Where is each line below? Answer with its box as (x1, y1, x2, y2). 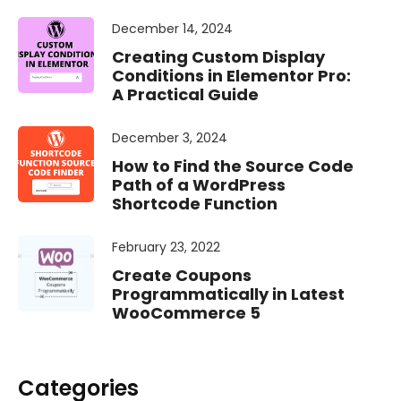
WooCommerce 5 (112, 302, 260, 325)
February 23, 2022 (112, 238, 220, 257)
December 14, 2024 (112, 20, 233, 38)
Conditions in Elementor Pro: (112, 64, 351, 88)
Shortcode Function (112, 192, 277, 216)
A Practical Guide (112, 83, 259, 107)
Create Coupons (112, 264, 252, 287)
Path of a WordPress (112, 174, 286, 197)
